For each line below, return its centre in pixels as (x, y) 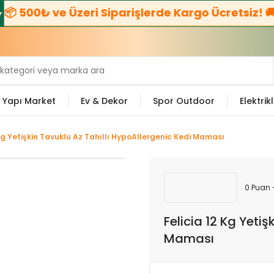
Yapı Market (29, 101)
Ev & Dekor (104, 101)
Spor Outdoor (184, 101)
